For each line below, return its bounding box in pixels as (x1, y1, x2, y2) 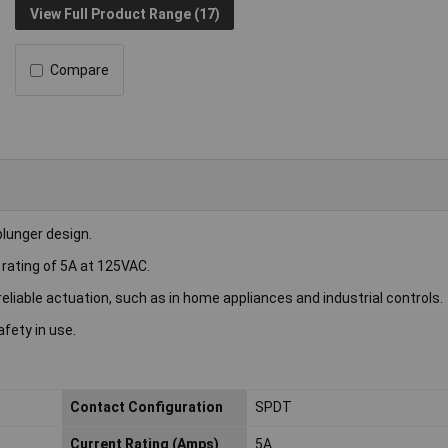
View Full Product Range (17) (29, 5, 220, 22)
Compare (50, 62, 110, 79)
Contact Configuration (69, 399, 223, 416)
